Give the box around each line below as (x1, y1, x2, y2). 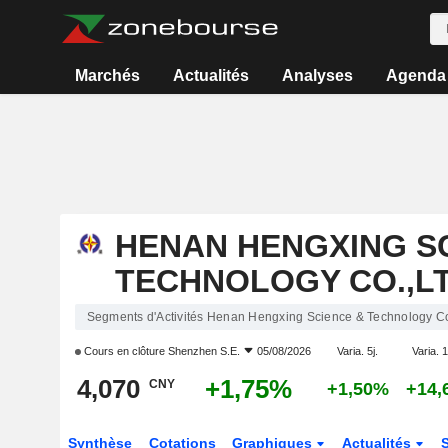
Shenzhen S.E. (167, 345, 240, 357)
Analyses (281, 67, 353, 84)
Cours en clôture (80, 345, 168, 357)
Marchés (75, 67, 141, 84)
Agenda (385, 67, 446, 84)
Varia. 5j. (337, 345, 378, 357)
